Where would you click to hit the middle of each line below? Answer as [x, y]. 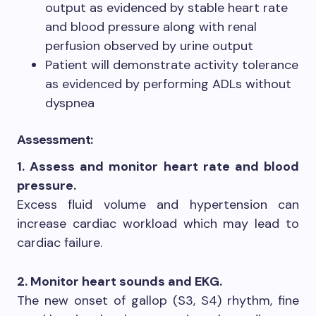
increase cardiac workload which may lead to [158, 223]
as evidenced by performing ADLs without [168, 84]
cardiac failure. [60, 242]
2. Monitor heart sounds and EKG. [120, 281]
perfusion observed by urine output [149, 45]
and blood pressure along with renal [151, 26]
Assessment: [55, 139]
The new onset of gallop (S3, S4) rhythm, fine [158, 300]
